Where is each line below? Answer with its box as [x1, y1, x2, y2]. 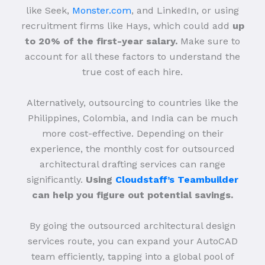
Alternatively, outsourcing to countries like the [27, 97, 238, 109]
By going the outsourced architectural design [30, 220, 235, 232]
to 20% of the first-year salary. [25, 35, 177, 47]
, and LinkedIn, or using [131, 5, 239, 17]
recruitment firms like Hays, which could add [21, 20, 232, 32]
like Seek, [26, 5, 72, 17]
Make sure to [177, 35, 240, 47]
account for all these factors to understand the [25, 51, 240, 63]
